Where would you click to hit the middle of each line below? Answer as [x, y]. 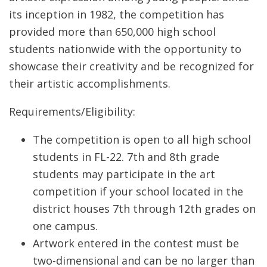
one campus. [65, 226]
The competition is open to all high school [142, 139]
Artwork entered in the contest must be [136, 243]
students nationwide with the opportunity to [125, 49]
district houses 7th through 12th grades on [144, 208]
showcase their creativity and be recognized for [131, 66]
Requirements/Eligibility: [72, 111]
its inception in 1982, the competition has [117, 14]
